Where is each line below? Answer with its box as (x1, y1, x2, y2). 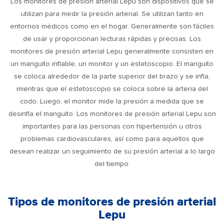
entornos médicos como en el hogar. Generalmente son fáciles (10, 22, 214, 30)
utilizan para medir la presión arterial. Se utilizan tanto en (20, 10, 203, 17)
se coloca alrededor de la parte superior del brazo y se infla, (14, 72, 210, 80)
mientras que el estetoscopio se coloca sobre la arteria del (16, 85, 208, 92)
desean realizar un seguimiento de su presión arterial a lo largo (9, 147, 215, 155)
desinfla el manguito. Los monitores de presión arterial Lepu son (8, 110, 216, 117)
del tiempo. (94, 160, 130, 167)
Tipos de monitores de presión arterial (8, 195, 216, 208)
